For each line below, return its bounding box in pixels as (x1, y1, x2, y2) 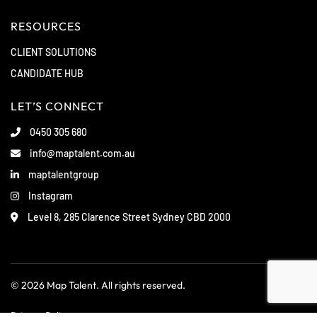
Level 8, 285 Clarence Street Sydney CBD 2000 (25, 211, 231, 224)
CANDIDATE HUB (11, 67, 83, 80)
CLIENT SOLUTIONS (11, 46, 96, 59)
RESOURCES (11, 19, 81, 34)
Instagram (26, 190, 73, 202)
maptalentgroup (26, 168, 99, 181)
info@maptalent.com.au (28, 147, 135, 160)
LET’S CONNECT (11, 99, 104, 114)
